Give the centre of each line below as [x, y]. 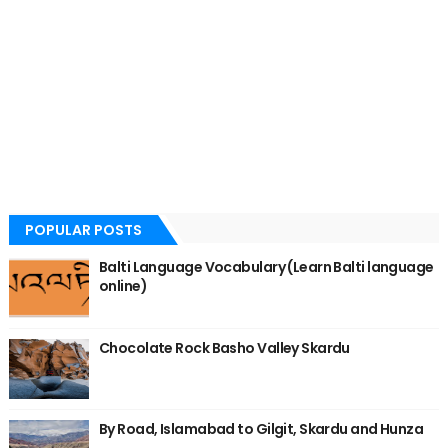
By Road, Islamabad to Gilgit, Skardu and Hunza [261, 429]
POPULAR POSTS [83, 230]
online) [123, 286]
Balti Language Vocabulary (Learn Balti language [266, 267]
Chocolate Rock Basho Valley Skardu [224, 348]
